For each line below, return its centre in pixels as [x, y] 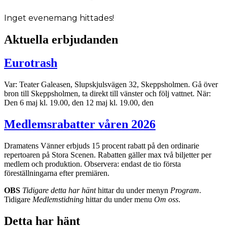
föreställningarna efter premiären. [57, 173]
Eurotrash [31, 63]
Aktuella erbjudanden [61, 39]
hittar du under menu [119, 200]
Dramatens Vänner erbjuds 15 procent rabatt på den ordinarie [102, 146]
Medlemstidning [58, 200]
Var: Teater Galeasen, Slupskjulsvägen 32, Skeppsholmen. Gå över [111, 85]
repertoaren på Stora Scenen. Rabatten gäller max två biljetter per [108, 155]
